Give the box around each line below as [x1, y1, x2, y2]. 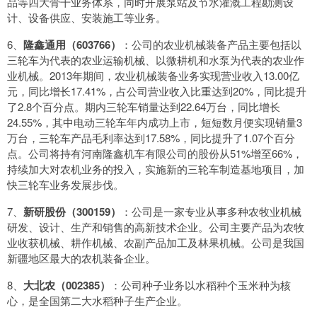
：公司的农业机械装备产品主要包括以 [121, 37, 301, 52]
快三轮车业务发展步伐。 [7, 177, 124, 192]
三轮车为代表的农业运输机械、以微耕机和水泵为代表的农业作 [7, 52, 304, 68]
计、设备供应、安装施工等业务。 [7, 10, 166, 25]
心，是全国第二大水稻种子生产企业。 [7, 293, 188, 309]
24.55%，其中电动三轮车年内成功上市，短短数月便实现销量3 [7, 115, 302, 130]
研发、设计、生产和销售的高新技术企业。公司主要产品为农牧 [7, 219, 304, 235]
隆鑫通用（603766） [23, 37, 121, 53]
